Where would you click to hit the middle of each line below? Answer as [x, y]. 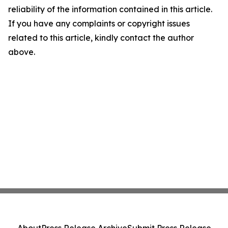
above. [22, 52]
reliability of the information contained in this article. [110, 9]
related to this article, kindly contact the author [101, 38]
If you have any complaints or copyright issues [99, 23]
